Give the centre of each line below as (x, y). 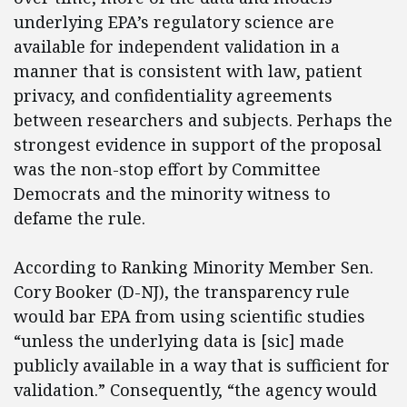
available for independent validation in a (177, 47)
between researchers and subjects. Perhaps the (203, 120)
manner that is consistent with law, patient (188, 71)
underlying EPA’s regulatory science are (174, 22)
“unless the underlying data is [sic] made (179, 341)
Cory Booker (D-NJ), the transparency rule (182, 292)
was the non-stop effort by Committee (167, 169)
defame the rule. (82, 218)
